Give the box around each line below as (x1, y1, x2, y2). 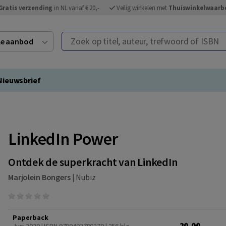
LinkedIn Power (8, 128, 118, 149)
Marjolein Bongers (8, 172, 71, 183)
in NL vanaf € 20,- (52, 4, 99, 12)
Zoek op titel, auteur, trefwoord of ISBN (62, 33, 197, 43)
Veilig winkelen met (116, 4, 169, 12)
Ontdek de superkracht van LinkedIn (8, 155, 178, 169)
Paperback (13, 213, 48, 222)
